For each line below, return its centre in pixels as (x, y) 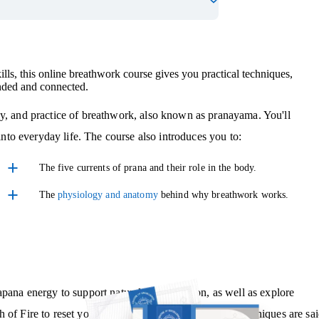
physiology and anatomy (108, 195)
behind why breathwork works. (223, 195)
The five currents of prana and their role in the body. (148, 168)
